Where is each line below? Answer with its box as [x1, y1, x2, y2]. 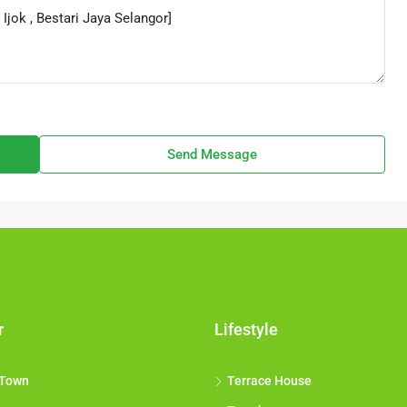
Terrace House [227, 373, 312, 389]
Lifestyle [214, 320, 278, 340]
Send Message [166, 146, 257, 164]
